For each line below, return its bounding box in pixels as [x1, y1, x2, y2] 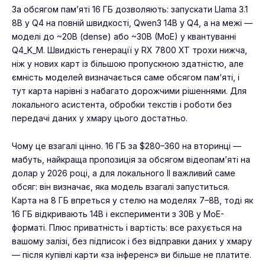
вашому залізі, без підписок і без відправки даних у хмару [12, 235, 252, 246]
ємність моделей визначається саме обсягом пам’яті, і [12, 72, 240, 82]
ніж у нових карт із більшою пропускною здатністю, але [12, 58, 244, 69]
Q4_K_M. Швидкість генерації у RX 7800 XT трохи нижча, [12, 44, 247, 55]
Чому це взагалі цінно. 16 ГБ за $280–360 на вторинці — [12, 140, 241, 151]
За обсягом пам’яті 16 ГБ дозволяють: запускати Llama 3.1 [12, 4, 248, 14]
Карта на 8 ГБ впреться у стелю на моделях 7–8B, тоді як [12, 195, 253, 205]
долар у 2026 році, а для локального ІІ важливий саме [12, 167, 235, 178]
